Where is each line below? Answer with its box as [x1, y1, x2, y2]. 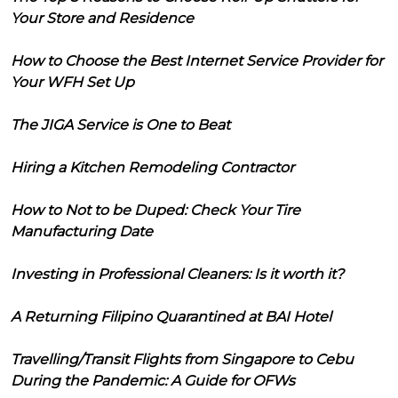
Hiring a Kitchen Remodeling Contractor [11, 158, 294, 176]
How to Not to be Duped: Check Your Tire [11, 201, 300, 219]
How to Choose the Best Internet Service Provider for [11, 52, 383, 69]
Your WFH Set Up [11, 73, 134, 91]
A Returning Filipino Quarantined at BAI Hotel [11, 307, 331, 325]
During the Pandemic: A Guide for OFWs [11, 371, 295, 389]
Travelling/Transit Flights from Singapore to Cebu [11, 350, 354, 368]
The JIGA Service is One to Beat [11, 115, 230, 133]
